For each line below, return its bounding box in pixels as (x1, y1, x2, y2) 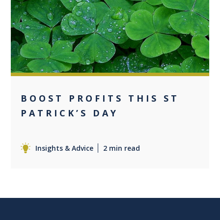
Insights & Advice (35, 143, 94, 153)
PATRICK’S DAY (21, 107, 119, 119)
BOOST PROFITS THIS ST (21, 92, 180, 104)
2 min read (103, 143, 140, 153)
